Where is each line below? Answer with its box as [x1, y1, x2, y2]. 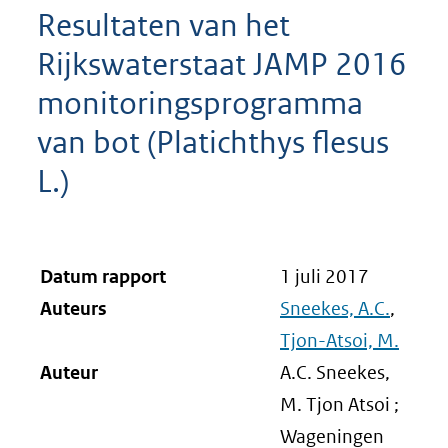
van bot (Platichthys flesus [37, 123, 389, 161]
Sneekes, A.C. [280, 297, 390, 320]
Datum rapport [40, 265, 166, 288]
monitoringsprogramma [37, 84, 363, 122]
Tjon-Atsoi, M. [280, 329, 399, 352]
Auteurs [40, 297, 107, 320]
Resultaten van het [37, 6, 290, 44]
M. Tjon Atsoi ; [280, 393, 399, 416]
